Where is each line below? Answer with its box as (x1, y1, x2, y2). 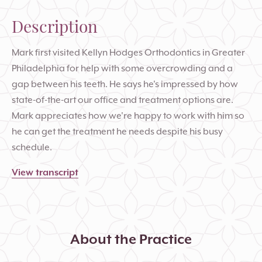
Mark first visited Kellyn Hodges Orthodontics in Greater (12, 46, 245, 58)
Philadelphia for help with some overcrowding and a (12, 62, 233, 74)
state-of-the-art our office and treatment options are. (12, 94, 233, 105)
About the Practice (70, 230, 192, 248)
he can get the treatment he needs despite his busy (12, 125, 223, 137)
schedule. (12, 141, 52, 153)
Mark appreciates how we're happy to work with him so (12, 109, 244, 121)
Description (12, 13, 98, 37)
